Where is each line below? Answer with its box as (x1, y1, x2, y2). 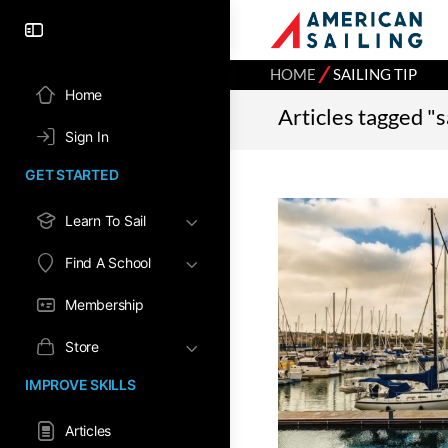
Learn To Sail (65, 212, 146, 229)
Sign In (65, 128, 109, 145)
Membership (65, 296, 144, 313)
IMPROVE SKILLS (25, 376, 136, 393)
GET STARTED (25, 166, 119, 183)
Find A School (65, 254, 151, 271)
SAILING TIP (333, 66, 417, 83)
